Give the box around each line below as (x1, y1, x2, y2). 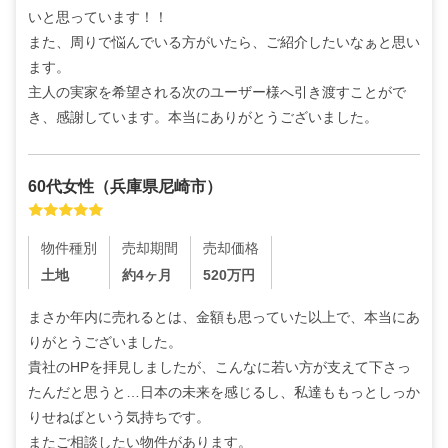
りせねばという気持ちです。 (28, 409, 210, 426)
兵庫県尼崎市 (110, 177, 206, 195)
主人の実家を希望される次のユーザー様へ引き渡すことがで (28, 83, 406, 100)
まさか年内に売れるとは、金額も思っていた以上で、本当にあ (28, 309, 420, 326)
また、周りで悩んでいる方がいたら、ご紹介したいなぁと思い (28, 33, 420, 50)
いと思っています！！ (28, 8, 168, 25)
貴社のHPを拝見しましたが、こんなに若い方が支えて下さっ (28, 359, 411, 376)
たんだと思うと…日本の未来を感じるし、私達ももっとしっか (28, 384, 420, 401)
